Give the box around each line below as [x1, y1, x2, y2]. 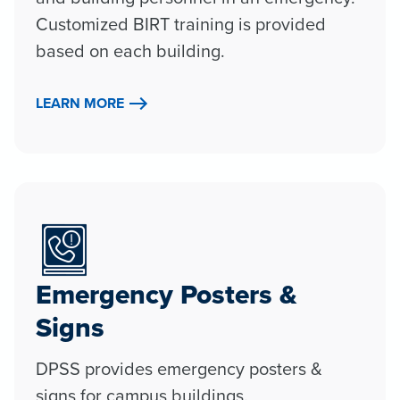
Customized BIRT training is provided [36, 10, 326, 37]
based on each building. [36, 37, 225, 63]
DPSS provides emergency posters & [36, 354, 322, 381]
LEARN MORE [36, 92, 124, 113]
